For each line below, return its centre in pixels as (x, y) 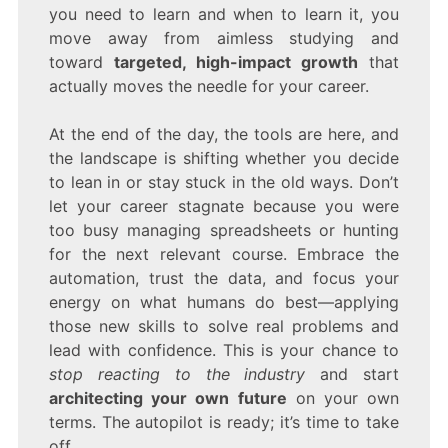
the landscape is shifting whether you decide (224, 157)
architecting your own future (167, 397)
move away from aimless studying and (224, 37)
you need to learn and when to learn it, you (224, 13)
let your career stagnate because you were (224, 205)
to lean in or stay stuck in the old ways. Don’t (224, 181)
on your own (343, 397)
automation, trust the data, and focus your (224, 277)
